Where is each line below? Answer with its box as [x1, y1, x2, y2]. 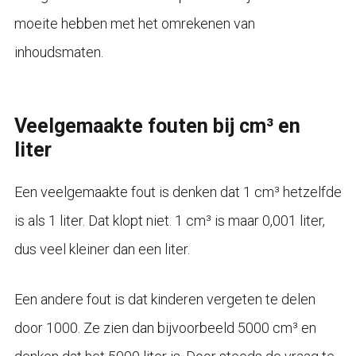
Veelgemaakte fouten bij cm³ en [14, 114, 300, 137]
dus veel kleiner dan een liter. [14, 240, 190, 257]
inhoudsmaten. [14, 43, 103, 60]
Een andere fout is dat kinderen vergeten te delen [14, 290, 315, 308]
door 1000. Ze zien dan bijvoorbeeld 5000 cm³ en [14, 319, 316, 336]
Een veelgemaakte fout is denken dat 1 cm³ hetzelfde [14, 183, 342, 200]
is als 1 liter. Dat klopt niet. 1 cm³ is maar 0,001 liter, [14, 211, 325, 229]
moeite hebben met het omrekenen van [14, 14, 255, 32]
